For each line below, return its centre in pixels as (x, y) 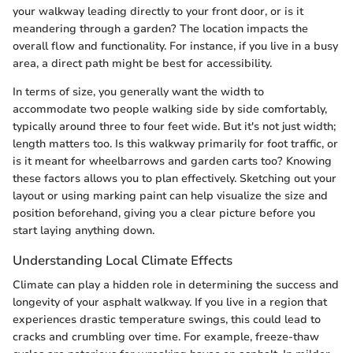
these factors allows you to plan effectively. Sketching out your (175, 178)
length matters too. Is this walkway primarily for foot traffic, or (175, 143)
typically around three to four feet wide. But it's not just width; (174, 126)
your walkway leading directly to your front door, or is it (158, 11)
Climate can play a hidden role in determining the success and (176, 285)
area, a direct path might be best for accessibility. (142, 63)
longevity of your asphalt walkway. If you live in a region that (170, 302)
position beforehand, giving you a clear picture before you (164, 213)
